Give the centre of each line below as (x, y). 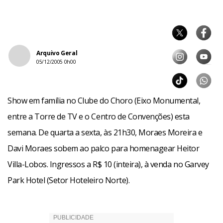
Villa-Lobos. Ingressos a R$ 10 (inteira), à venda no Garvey (108, 164)
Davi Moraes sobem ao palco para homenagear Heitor (104, 148)
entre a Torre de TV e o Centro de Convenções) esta (99, 116)
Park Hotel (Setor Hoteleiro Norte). (69, 180)
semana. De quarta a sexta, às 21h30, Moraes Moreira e (105, 132)
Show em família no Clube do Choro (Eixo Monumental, (104, 101)
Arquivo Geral (57, 53)
